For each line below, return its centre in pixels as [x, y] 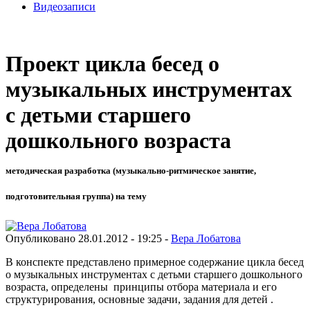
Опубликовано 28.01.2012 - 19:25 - [88, 238]
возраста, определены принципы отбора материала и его [141, 286]
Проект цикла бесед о [112, 64]
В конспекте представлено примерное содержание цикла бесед [155, 262]
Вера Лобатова [206, 238]
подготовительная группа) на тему [76, 197]
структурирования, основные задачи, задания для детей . [139, 299]
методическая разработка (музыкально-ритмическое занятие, [131, 171]
